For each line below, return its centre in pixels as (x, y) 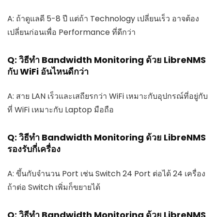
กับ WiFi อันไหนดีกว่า (48, 71)
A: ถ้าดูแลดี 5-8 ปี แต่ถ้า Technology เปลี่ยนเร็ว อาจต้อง (103, 18)
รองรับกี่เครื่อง (34, 149)
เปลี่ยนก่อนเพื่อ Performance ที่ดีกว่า (71, 32)
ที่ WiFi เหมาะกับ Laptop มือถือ (61, 109)
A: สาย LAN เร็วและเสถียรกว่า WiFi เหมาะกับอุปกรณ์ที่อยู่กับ (108, 96)
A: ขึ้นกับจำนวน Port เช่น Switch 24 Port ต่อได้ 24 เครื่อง (106, 173)
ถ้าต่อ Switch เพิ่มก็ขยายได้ (54, 187)
